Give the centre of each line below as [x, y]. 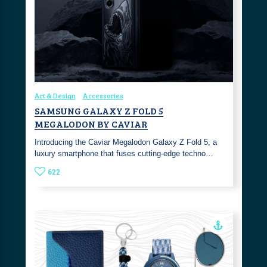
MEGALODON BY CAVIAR [91, 124]
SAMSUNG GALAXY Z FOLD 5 [99, 111]
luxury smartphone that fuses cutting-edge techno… [124, 154]
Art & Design [55, 96]
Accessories [103, 96]
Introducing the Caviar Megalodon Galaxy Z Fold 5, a [125, 142]
